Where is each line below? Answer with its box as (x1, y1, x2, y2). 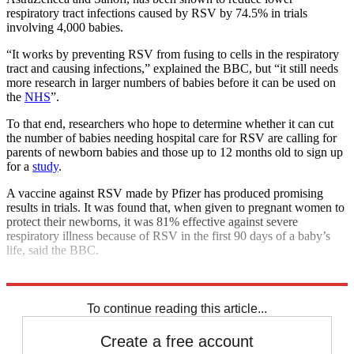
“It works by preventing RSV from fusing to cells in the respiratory (6, 47, 339, 61)
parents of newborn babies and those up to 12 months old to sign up (6, 145, 343, 159)
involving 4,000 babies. (6, 20, 123, 34)
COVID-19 (6, 284, 64, 298)
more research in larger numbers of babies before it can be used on (6, 75, 336, 89)
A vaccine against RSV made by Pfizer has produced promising (6, 186, 323, 200)
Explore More (6, 269, 76, 284)
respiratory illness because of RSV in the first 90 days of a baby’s (6, 228, 330, 243)
